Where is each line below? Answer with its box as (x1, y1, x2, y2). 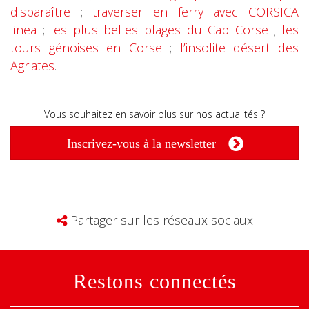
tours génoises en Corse (10, 39, 162, 56)
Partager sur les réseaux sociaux (66, 212, 253, 228)
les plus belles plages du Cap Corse (50, 21, 268, 38)
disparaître (10, 3, 70, 20)
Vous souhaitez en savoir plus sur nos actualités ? (44, 108, 265, 121)
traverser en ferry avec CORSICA (92, 3, 299, 20)
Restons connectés (72, 270, 237, 292)
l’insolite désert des (179, 39, 299, 56)
